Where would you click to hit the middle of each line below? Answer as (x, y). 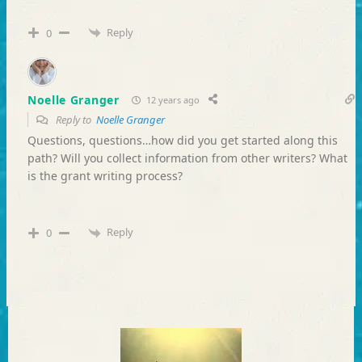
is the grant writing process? (105, 176)
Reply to (74, 120)
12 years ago (171, 99)
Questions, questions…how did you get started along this (182, 141)
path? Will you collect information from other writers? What (187, 158)
